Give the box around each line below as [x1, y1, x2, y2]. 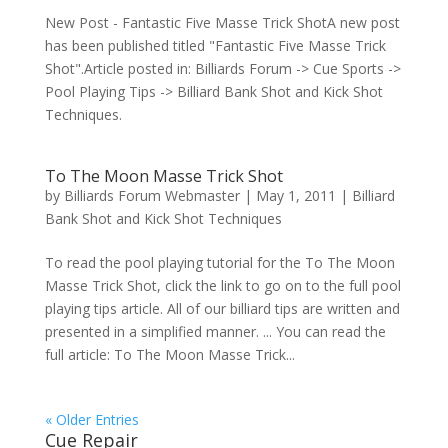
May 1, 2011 [255, 186, 336, 206]
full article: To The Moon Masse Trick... [44, 345, 295, 365]
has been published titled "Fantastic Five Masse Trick [44, 36, 386, 56]
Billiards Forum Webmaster [63, 186, 240, 206]
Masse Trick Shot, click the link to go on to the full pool [44, 276, 401, 296]
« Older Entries [44, 410, 139, 430]
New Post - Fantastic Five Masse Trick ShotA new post [44, 13, 400, 33]
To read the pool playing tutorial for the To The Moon [44, 253, 395, 273]
